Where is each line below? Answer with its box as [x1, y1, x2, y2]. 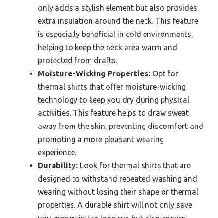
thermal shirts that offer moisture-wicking [38, 82, 186, 91]
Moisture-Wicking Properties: [38, 69, 150, 78]
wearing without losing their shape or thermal [38, 187, 198, 196]
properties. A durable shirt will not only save [38, 200, 192, 209]
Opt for [150, 69, 178, 78]
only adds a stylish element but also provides [38, 3, 197, 12]
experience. [38, 147, 76, 157]
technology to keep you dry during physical [38, 95, 189, 104]
